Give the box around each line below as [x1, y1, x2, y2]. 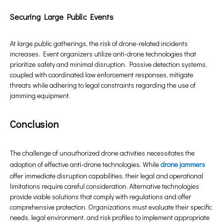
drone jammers [161, 160, 205, 169]
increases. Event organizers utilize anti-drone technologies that [10, 49, 196, 59]
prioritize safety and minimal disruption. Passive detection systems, [10, 59, 207, 69]
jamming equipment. [10, 91, 70, 101]
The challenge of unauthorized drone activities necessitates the [10, 148, 195, 158]
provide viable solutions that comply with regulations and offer [10, 192, 191, 202]
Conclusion [10, 117, 59, 131]
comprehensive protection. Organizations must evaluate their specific [10, 202, 212, 212]
